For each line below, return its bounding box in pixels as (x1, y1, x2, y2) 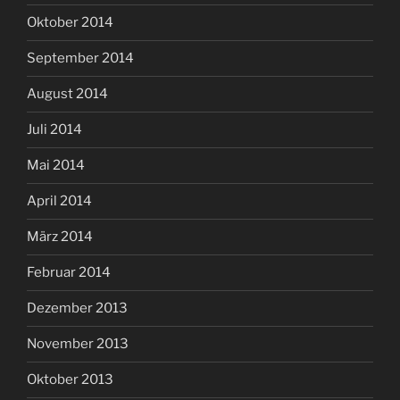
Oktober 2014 (27, 14, 113, 31)
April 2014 (27, 193, 92, 210)
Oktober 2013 (27, 371, 113, 388)
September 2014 (27, 50, 134, 67)
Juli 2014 (27, 121, 82, 138)
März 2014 (27, 229, 93, 246)
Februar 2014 (27, 264, 111, 281)
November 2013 (27, 336, 129, 353)
